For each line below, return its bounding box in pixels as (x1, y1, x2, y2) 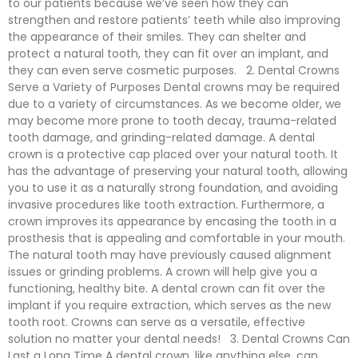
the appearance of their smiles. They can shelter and (8, 29, 306, 45)
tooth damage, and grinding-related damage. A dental (8, 129, 315, 145)
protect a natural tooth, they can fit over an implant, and (8, 46, 328, 62)
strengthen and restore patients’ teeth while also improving (8, 12, 340, 28)
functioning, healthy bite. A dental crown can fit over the (8, 280, 325, 296)
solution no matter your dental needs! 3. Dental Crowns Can (8, 331, 350, 347)
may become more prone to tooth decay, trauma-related (8, 113, 336, 129)
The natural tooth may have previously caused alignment (8, 247, 332, 263)
